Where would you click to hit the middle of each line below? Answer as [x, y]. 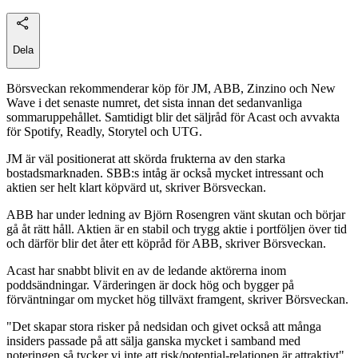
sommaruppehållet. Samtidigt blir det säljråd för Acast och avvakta [173, 117]
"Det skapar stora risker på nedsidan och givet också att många [164, 327]
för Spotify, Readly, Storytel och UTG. [104, 132]
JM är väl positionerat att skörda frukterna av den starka [146, 159]
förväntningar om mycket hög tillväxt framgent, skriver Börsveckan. [177, 300]
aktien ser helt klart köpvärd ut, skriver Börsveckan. [136, 188]
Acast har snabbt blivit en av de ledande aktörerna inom [146, 271]
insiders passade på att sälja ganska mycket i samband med [153, 341]
